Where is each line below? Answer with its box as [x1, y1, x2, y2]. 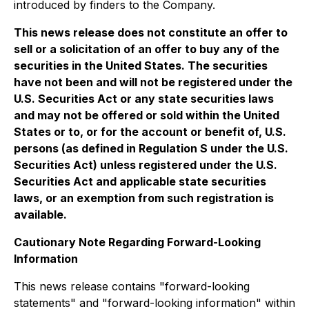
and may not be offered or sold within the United [14, 108, 279, 122]
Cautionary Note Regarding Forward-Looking [14, 235, 261, 249]
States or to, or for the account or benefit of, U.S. [14, 125, 286, 139]
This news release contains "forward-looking [14, 279, 250, 293]
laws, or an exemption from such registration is [14, 191, 274, 205]
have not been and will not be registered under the [14, 75, 292, 89]
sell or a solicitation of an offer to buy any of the [14, 42, 279, 56]
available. [14, 208, 67, 221]
